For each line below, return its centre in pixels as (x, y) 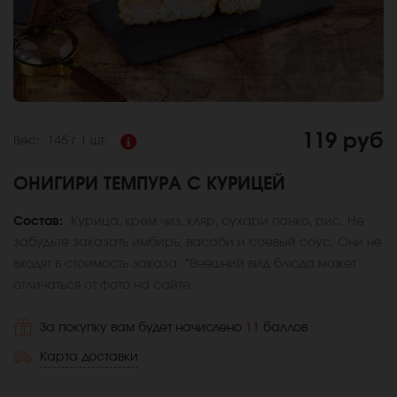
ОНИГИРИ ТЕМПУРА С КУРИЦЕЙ (149, 184)
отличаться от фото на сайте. (104, 285)
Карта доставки (89, 357)
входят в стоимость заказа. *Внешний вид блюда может (185, 264)
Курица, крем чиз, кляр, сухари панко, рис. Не (218, 221)
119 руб (343, 141)
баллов (285, 327)
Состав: (40, 221)
